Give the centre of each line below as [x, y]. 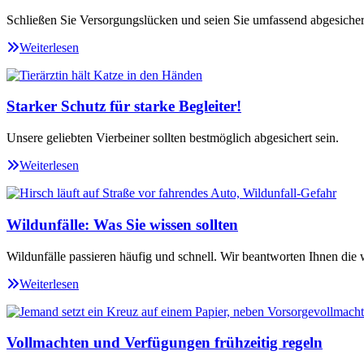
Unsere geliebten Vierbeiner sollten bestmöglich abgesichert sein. [173, 138]
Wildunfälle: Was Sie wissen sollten [122, 224]
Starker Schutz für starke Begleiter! [124, 106]
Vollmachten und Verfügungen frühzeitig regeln [165, 343]
